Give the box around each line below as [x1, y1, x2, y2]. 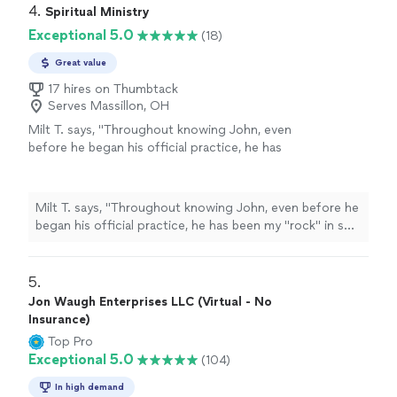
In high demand [55, 381, 124, 393]
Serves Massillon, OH [48, 98, 169, 113]
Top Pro [48, 334, 93, 349]
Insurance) [28, 312, 90, 327]
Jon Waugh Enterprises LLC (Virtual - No [28, 294, 272, 309]
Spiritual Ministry [45, 4, 150, 19]
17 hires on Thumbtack [48, 82, 178, 97]
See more [230, 158, 285, 173]
